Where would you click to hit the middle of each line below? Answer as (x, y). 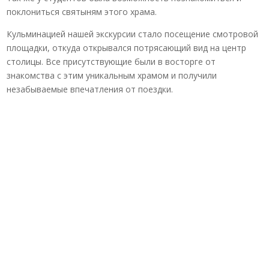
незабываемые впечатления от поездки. (90, 89)
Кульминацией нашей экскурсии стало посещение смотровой (133, 34)
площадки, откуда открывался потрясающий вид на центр (127, 48)
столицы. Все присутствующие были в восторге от (111, 62)
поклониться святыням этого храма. (82, 12)
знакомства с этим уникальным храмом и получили (112, 75)
